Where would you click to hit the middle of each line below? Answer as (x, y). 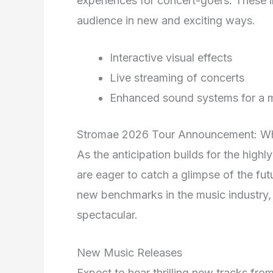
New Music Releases (129, 253)
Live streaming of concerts (177, 78)
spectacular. (107, 215)
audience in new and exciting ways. (166, 20)
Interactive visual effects (171, 58)
